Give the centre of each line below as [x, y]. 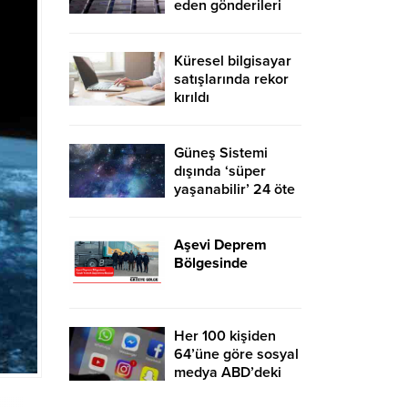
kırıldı [192, 97]
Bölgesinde [211, 263]
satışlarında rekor [231, 79]
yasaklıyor [207, 24]
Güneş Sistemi [221, 153]
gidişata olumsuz [229, 391]
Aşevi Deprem [220, 245]
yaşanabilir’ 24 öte [235, 189]
